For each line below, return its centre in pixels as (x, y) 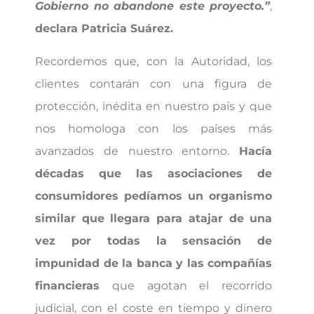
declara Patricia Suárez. (104, 29)
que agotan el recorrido (186, 285)
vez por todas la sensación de (154, 240)
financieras (67, 285)
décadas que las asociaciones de (154, 173)
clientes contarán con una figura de (154, 83)
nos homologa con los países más (154, 128)
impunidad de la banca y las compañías (154, 263)
